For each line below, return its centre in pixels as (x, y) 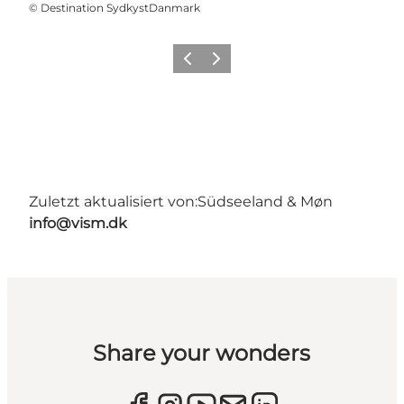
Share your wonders (202, 353)
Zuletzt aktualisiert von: (113, 201)
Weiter (222, 64)
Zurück (195, 64)
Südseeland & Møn (265, 201)
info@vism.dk (78, 223)
